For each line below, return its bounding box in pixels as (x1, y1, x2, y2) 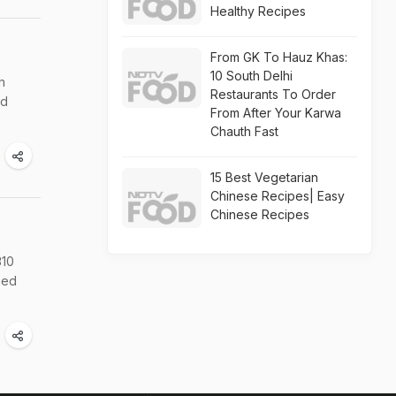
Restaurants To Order (210, 87, 336, 102)
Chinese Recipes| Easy (210, 188, 345, 203)
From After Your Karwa (210, 105, 341, 120)
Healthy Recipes (210, 4, 306, 19)
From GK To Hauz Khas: (210, 49, 347, 65)
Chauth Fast (210, 124, 278, 139)
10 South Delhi (210, 68, 293, 83)
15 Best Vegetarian (210, 170, 318, 185)
